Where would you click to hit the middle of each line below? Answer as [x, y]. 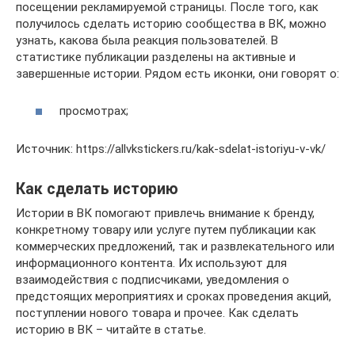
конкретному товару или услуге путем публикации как [166, 229]
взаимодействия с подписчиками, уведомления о [153, 279]
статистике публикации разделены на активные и [156, 57]
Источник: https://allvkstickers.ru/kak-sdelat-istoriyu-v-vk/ [171, 149]
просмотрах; [94, 111]
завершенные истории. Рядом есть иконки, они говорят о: [177, 74]
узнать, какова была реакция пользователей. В [147, 41]
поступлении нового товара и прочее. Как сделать [157, 313]
